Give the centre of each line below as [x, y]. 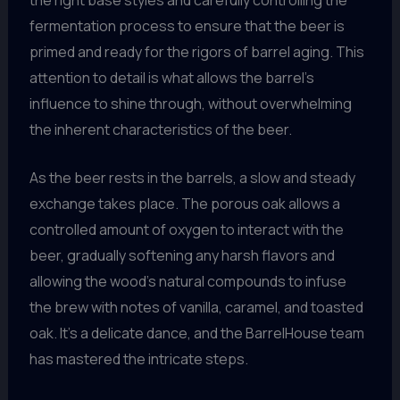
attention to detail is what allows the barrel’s [171, 77]
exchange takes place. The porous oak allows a [184, 204]
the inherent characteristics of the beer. [160, 129]
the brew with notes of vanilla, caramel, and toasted [196, 308]
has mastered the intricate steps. [138, 359]
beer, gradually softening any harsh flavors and [182, 256]
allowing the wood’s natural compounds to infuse [187, 282]
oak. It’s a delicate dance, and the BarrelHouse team [196, 333]
